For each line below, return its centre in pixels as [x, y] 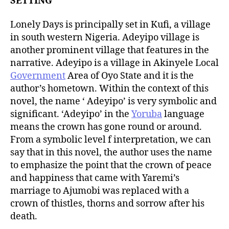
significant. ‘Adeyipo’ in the [71, 114]
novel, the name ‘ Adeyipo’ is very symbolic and [113, 101]
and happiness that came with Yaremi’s [95, 178]
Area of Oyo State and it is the [130, 76]
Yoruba [147, 114]
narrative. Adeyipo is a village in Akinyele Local [114, 63]
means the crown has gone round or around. [106, 127]
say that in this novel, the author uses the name [111, 153]
